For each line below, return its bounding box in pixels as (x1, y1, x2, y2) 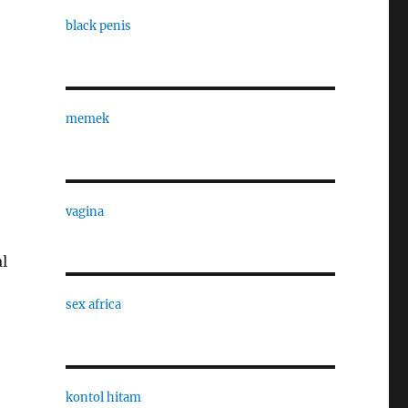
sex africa (65, 297, 121, 312)
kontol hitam (65, 390, 141, 405)
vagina (65, 204, 104, 219)
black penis (65, 18, 131, 34)
